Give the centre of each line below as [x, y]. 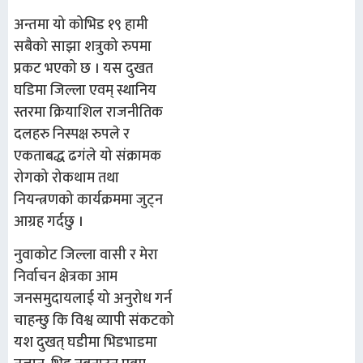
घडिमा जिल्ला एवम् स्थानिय [85, 90]
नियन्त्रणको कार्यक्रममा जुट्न [88, 200]
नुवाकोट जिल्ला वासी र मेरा [86, 256]
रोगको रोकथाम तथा [66, 178]
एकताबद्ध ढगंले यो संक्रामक [88, 156]
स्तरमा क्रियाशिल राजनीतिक [88, 112]
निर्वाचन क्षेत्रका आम [66, 278]
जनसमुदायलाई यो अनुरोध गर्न [93, 299]
